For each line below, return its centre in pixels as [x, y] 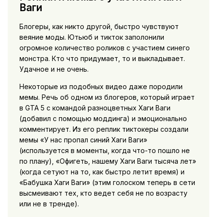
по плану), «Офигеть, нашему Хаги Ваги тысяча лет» [108, 161]
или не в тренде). [49, 204]
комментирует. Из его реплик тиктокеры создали [104, 129]
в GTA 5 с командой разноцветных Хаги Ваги [95, 108]
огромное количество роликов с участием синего [104, 48]
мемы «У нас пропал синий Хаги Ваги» [83, 140]
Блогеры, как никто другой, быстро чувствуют [99, 27]
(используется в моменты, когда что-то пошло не [104, 151]
